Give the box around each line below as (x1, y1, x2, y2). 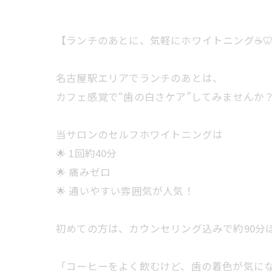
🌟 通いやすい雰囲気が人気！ (56, 183, 194, 198)
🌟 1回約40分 (56, 146, 117, 160)
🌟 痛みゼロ (56, 165, 111, 179)
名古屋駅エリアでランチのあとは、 (56, 70, 223, 85)
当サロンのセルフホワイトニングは (56, 127, 223, 141)
